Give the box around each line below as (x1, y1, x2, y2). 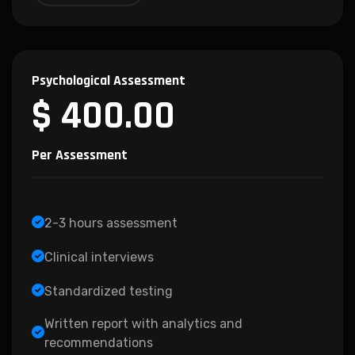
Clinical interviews (44, 249, 154, 265)
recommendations (44, 334, 153, 350)
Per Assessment (32, 145, 128, 164)
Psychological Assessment (32, 71, 185, 90)
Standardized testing (44, 283, 173, 299)
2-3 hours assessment (44, 215, 177, 231)
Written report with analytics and (44, 315, 242, 331)
